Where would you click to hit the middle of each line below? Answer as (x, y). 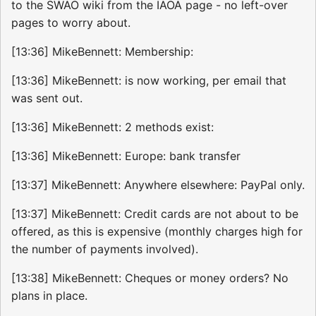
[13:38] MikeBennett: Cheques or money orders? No (150, 278)
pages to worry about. (71, 23)
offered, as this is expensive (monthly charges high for (157, 232)
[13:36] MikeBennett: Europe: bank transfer (126, 156)
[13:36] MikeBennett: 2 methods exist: (113, 127)
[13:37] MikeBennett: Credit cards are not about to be (155, 214)
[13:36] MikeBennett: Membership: (102, 52)
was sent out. (47, 98)
